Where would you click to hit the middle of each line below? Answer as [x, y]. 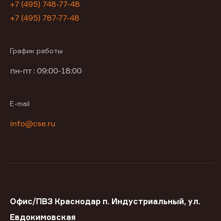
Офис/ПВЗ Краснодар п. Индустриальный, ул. [105, 202]
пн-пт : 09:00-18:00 [46, 71]
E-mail [20, 104]
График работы [36, 51]
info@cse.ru [33, 124]
